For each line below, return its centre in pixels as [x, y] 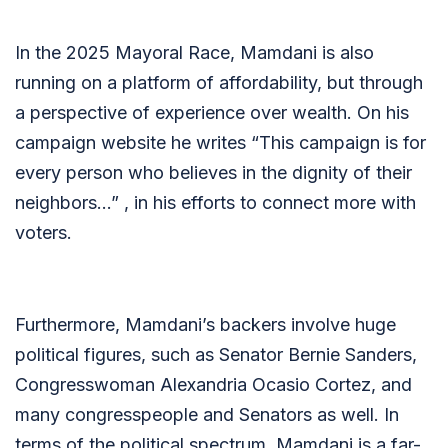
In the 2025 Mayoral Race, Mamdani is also [194, 52]
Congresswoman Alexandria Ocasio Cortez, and [213, 384]
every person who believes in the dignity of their [213, 172]
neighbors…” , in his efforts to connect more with [215, 202]
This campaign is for [342, 142]
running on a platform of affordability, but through [219, 82]
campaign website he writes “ [137, 142]
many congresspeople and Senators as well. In [207, 414]
